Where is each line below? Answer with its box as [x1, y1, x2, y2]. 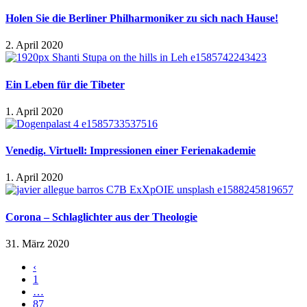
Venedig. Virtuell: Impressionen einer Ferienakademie [5, 145, 256, 157]
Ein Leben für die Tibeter [5, 78, 125, 90]
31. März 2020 [5, 237, 69, 249]
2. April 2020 [5, 39, 63, 51]
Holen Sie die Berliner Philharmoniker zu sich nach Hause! [5, 12, 278, 25]
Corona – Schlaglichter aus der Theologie [5, 210, 197, 223]
